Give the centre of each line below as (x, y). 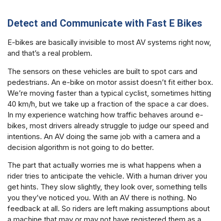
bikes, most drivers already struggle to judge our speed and (108, 125)
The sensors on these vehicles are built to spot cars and (102, 71)
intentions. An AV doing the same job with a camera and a (104, 136)
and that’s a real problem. (50, 53)
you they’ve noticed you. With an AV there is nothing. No (102, 198)
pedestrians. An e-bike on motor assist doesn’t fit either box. (110, 82)
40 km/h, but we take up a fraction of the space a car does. (108, 104)
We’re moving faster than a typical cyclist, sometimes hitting (109, 93)
